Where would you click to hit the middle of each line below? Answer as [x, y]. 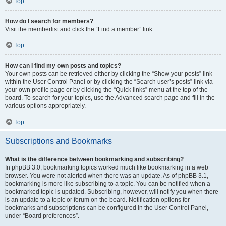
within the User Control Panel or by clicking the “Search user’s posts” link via [109, 81]
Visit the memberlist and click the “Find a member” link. [79, 29]
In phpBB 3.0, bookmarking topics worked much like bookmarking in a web [107, 167]
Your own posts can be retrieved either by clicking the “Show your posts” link [109, 73]
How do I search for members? [49, 21]
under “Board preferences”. [42, 216]
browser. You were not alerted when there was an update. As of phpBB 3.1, [107, 175]
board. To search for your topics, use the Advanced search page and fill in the [110, 98]
